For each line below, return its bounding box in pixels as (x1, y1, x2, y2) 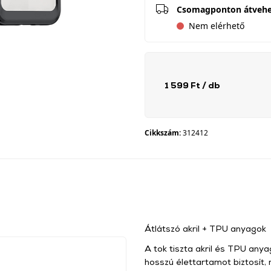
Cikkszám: (145, 128, 183, 138)
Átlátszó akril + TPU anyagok (145, 223, 266, 233)
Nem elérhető (189, 20, 244, 31)
